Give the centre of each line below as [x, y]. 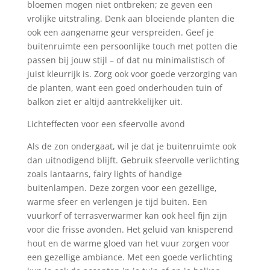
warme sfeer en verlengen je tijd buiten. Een [117, 201]
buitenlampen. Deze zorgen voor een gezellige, [122, 187]
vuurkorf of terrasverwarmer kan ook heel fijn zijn [127, 215]
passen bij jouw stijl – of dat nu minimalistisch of [126, 60]
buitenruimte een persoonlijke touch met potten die [132, 46]
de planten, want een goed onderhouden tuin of [124, 87]
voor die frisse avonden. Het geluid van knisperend [130, 229]
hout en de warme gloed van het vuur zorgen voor [128, 243]
